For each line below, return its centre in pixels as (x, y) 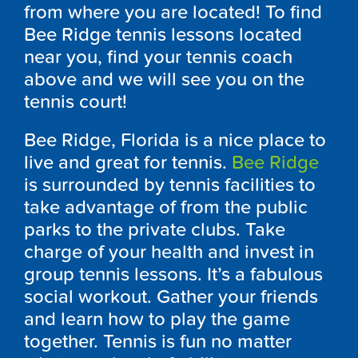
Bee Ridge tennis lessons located (163, 34)
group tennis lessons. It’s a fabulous (173, 274)
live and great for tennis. (128, 162)
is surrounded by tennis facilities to (170, 185)
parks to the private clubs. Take (155, 229)
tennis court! (76, 101)
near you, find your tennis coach (158, 57)
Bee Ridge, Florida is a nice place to (175, 140)
